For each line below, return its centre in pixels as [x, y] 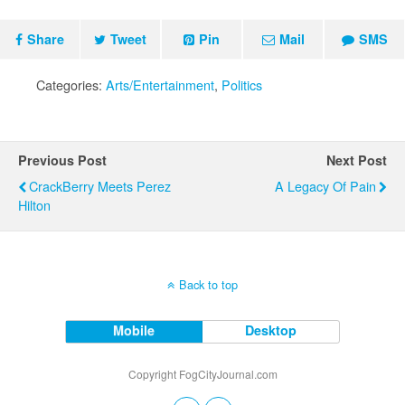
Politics [242, 84]
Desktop [271, 330]
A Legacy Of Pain [325, 185]
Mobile [134, 330]
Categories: [71, 84]
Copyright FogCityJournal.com [202, 373]
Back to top [208, 284]
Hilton [34, 204]
